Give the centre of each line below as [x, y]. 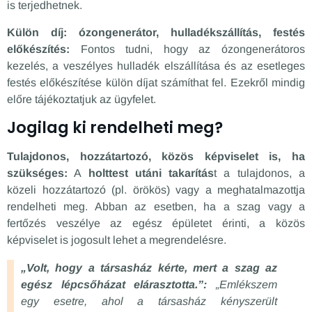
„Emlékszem [242, 285]
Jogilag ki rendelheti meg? [115, 128]
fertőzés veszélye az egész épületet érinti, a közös [156, 224]
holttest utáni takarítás [151, 173]
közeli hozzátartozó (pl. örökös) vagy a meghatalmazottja [156, 190]
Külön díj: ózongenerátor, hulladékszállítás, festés [156, 32]
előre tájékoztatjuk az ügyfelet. [81, 99]
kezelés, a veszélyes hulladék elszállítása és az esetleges [156, 65]
